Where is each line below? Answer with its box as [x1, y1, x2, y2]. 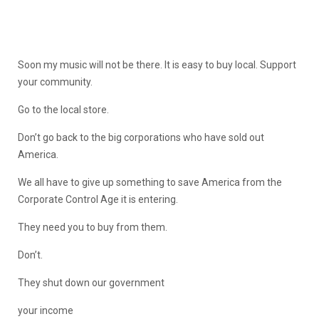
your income [18, 304, 73, 316]
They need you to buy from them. [18, 221, 167, 233]
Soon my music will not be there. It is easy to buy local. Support [18, 58, 296, 70]
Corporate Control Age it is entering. [18, 193, 178, 205]
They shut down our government [18, 276, 164, 288]
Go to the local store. [18, 103, 109, 115]
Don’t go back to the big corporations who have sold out [18, 131, 264, 143]
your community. [18, 75, 93, 88]
